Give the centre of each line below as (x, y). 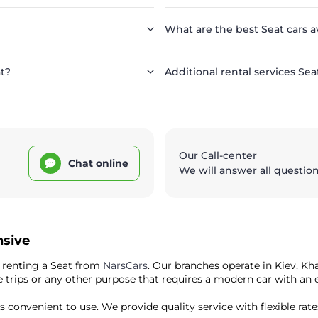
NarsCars (125, 266)
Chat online (98, 163)
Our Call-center (218, 156)
